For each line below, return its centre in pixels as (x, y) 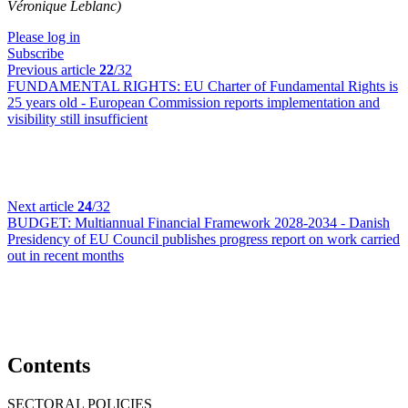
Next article (42, 206)
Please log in (44, 37)
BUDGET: (41, 223)
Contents (49, 365)
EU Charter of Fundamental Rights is (291, 86)
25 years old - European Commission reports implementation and (194, 102)
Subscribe (36, 53)
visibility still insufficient (77, 119)
